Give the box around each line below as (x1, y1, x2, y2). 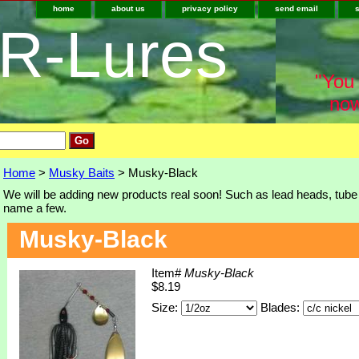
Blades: (260, 300, 303, 314)
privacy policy (182, 4, 238, 13)
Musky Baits (49, 165, 115, 179)
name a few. (3, 200, 67, 215)
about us (111, 4, 145, 13)
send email (275, 4, 318, 13)
